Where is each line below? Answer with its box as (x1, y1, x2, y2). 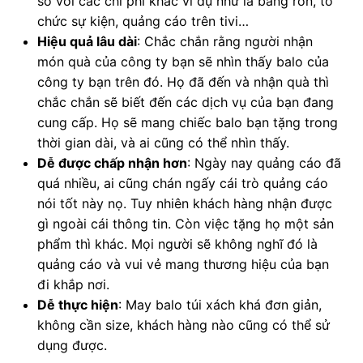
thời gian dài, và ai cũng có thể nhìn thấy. (36, 135, 289, 152)
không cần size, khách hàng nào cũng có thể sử (36, 317, 330, 334)
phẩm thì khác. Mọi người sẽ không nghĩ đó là (36, 236, 318, 253)
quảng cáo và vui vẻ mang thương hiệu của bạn (36, 256, 329, 273)
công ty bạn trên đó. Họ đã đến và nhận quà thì (36, 74, 329, 91)
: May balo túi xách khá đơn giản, (117, 297, 322, 314)
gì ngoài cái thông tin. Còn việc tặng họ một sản (36, 216, 334, 233)
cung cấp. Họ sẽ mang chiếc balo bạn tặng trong (36, 114, 338, 131)
